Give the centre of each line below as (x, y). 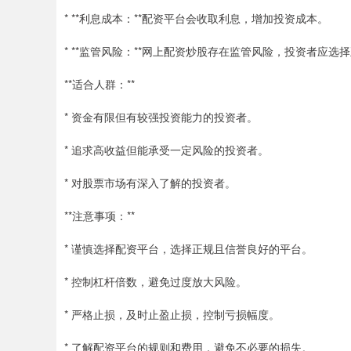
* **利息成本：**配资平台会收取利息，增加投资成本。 (196, 18)
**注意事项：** (100, 215)
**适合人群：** (100, 84)
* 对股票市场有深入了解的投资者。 (150, 183)
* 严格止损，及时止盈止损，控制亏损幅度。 (172, 314)
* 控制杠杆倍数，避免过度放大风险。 (156, 281)
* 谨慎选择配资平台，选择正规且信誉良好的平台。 (188, 248)
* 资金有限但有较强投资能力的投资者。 (161, 117)
